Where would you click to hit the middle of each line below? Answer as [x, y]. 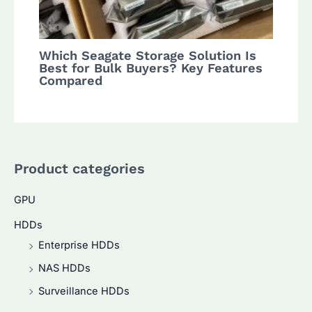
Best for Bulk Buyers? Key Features [151, 68]
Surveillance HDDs [84, 291]
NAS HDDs [64, 268]
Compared [71, 80]
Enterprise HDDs [79, 245]
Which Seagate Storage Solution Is [148, 55]
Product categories [79, 168]
